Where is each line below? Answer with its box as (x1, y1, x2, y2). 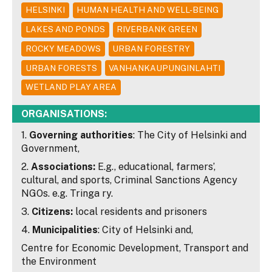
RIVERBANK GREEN (117, 24, 198, 35)
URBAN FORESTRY (112, 43, 191, 53)
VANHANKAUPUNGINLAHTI (109, 63, 221, 73)
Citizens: (32, 205, 75, 217)
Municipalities (32, 223, 98, 236)
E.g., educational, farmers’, (95, 160, 216, 172)
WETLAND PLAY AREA (25, 82, 117, 92)
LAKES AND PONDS (25, 24, 105, 35)
